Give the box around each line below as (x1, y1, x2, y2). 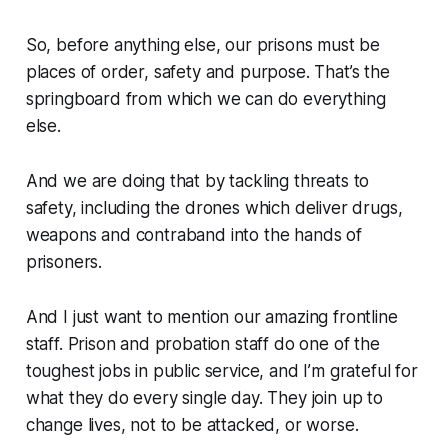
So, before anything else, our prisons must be (25, 35, 381, 56)
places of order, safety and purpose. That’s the (25, 62, 390, 83)
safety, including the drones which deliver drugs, (25, 198, 403, 219)
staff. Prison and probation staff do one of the (25, 334, 380, 355)
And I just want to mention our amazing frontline (25, 307, 398, 328)
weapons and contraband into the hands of (25, 225, 362, 246)
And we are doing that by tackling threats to (25, 171, 370, 192)
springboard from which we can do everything (25, 89, 386, 110)
